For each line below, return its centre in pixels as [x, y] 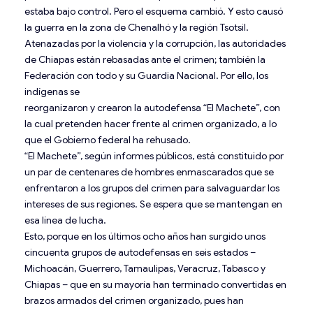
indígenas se [52, 91]
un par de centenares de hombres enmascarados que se [149, 172]
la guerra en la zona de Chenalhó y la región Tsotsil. [137, 27]
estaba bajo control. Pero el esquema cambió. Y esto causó [154, 11]
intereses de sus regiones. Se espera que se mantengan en [153, 204]
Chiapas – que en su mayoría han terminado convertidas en [155, 284]
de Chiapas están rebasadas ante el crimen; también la [145, 59]
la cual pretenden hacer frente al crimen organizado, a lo [151, 123]
